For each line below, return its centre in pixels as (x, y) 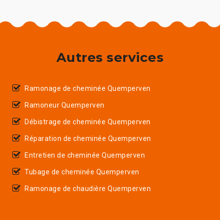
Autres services (110, 57)
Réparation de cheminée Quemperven (88, 138)
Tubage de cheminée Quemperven (82, 172)
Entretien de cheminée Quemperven (85, 155)
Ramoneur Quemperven (65, 105)
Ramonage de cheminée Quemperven (88, 88)
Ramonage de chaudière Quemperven (88, 188)
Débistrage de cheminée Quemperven (88, 122)
